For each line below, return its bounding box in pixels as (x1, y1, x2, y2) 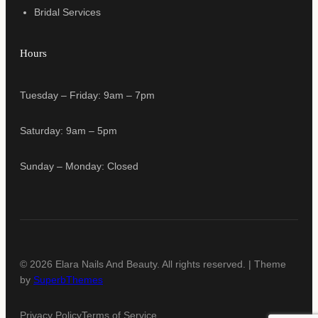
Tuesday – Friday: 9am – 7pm (20, 89, 155, 102)
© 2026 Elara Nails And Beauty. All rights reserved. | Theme (20, 258, 286, 270)
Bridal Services (34, 6, 101, 18)
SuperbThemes (33, 274, 103, 286)
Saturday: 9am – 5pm (20, 125, 117, 137)
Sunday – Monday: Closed (20, 160, 138, 172)
